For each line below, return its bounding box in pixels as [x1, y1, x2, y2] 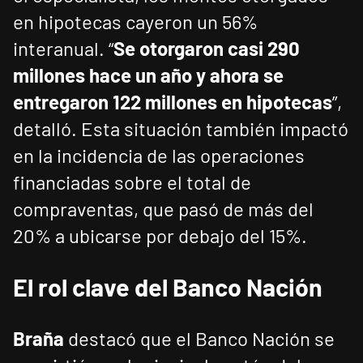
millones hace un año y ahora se [13, 63, 284, 88]
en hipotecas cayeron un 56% [13, 10, 258, 34]
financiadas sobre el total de [13, 170, 251, 194]
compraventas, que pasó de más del [13, 197, 314, 221]
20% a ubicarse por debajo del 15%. [13, 224, 307, 248]
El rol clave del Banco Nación [13, 272, 322, 302]
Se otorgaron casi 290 [113, 36, 300, 61]
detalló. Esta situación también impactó [13, 117, 348, 141]
